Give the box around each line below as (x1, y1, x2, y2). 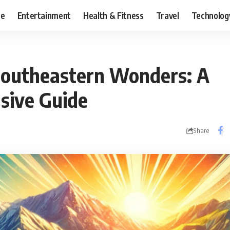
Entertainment (17, 9, 71, 21)
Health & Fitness (83, 9, 144, 21)
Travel (156, 9, 179, 21)
